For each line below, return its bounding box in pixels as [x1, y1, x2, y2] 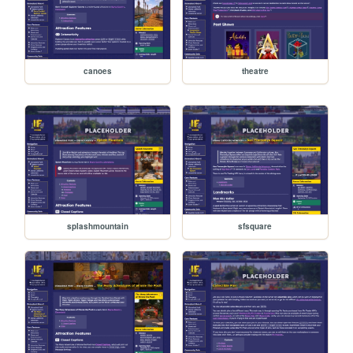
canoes [84, 65, 113, 76]
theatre [241, 65, 269, 76]
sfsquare [238, 220, 273, 232]
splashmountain [67, 220, 129, 232]
